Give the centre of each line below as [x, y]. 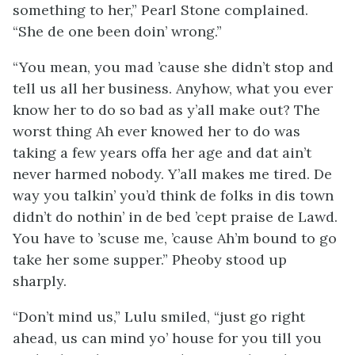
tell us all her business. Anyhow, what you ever [173, 88]
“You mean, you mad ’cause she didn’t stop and [173, 67]
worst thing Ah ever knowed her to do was [157, 131]
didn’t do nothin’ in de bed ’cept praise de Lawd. [175, 217]
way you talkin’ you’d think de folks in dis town [173, 195]
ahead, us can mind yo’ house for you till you [167, 338]
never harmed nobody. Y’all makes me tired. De [172, 174]
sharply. [40, 281]
